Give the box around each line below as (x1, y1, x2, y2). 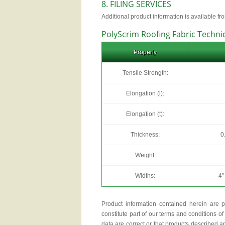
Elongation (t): (126, 110, 164, 118)
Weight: (135, 152, 156, 159)
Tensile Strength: (122, 69, 168, 76)
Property (133, 49, 157, 56)
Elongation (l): (126, 90, 164, 97)
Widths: (135, 172, 155, 179)
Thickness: (131, 131, 160, 138)
